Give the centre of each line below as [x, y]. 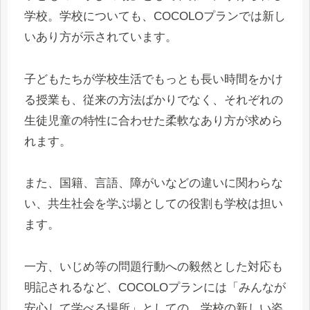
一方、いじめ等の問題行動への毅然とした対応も [154, 266]
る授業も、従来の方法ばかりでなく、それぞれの [154, 100]
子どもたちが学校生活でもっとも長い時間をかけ [154, 79]
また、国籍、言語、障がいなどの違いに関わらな [154, 183]
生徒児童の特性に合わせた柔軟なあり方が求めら [154, 120]
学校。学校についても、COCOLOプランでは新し [155, 16]
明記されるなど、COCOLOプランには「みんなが [155, 287]
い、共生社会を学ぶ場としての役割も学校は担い [154, 204]
